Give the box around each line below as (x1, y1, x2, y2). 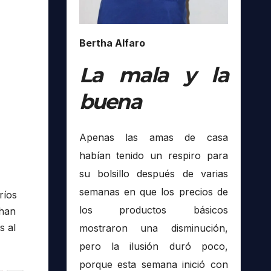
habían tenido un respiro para (79, 149, 228, 162)
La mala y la (79, 62, 228, 88)
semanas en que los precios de (79, 186, 228, 198)
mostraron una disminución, (79, 222, 228, 235)
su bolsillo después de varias (79, 168, 228, 180)
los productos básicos (79, 204, 228, 217)
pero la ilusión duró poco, (79, 240, 228, 253)
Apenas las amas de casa (79, 131, 228, 144)
